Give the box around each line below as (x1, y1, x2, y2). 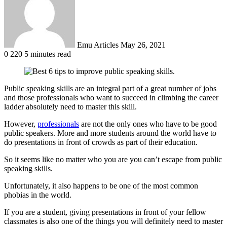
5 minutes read (24, 49, 71, 58)
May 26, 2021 (121, 40, 166, 49)
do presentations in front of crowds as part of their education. (4, 137, 200, 146)
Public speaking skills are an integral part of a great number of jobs (4, 84, 216, 93)
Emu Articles (77, 40, 119, 49)
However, (4, 119, 37, 128)
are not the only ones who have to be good (79, 119, 217, 128)
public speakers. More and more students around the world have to (4, 128, 216, 137)
